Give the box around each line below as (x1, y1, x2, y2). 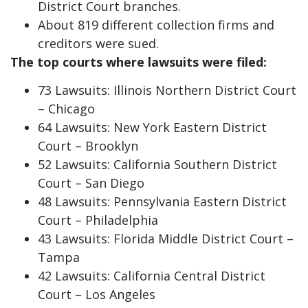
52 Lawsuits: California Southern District (38, 155, 277, 173)
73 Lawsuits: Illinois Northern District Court (38, 81, 296, 98)
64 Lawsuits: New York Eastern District (38, 118, 267, 135)
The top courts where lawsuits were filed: (10, 53, 267, 70)
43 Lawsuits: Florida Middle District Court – (38, 230, 294, 247)
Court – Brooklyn (38, 137, 138, 154)
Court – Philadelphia (38, 211, 158, 228)
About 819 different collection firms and (38, 16, 274, 33)
